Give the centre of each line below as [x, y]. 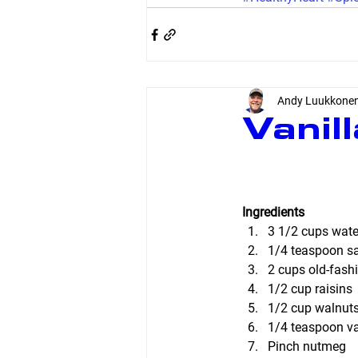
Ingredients [273, 212]
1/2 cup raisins [310, 289]
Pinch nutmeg [306, 346]
